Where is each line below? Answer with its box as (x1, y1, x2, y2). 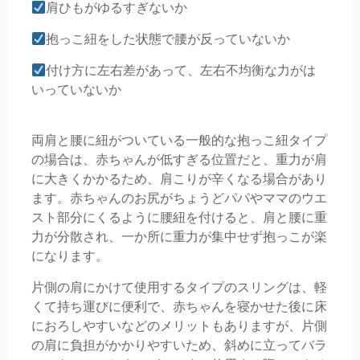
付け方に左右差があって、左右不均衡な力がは (46, 63, 317, 79)
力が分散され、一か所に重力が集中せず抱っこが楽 (31, 229, 327, 245)
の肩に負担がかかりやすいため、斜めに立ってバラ (31, 337, 327, 354)
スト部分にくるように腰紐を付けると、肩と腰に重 (31, 210, 327, 226)
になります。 (31, 248, 108, 264)
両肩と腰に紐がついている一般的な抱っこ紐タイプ (31, 133, 327, 149)
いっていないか (31, 82, 121, 98)
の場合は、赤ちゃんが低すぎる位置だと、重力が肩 (31, 152, 327, 168)
